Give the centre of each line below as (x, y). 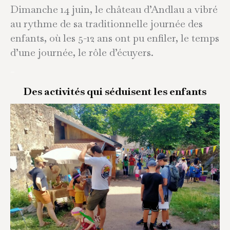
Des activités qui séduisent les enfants (115, 91)
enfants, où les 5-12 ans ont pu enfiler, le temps (115, 38)
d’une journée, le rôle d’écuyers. (82, 52)
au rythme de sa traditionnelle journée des (107, 24)
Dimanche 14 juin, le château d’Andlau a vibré (114, 9)
